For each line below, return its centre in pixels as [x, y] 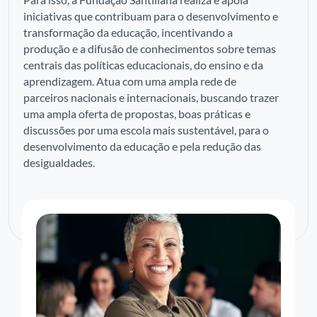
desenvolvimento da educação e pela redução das [142, 146]
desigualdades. [59, 162]
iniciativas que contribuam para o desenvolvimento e [151, 16]
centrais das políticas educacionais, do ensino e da [143, 65]
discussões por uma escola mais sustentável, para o [146, 130]
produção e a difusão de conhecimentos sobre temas [150, 48]
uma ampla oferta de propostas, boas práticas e [137, 114]
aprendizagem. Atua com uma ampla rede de [130, 81]
